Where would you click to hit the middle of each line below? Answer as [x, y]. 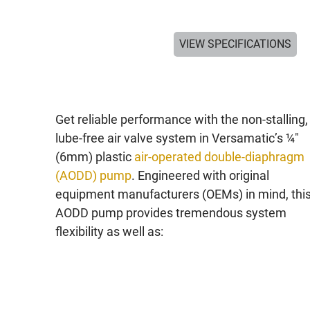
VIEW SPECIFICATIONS [235, 44]
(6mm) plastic [94, 157]
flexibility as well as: [109, 231]
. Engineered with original [200, 175]
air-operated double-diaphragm [219, 157]
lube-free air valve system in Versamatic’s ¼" [177, 138]
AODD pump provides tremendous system [171, 213]
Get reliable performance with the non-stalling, [181, 119]
